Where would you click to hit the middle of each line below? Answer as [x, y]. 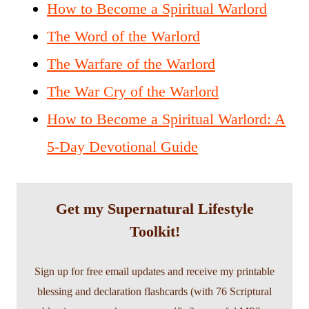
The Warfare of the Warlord [131, 63]
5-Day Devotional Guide [122, 146]
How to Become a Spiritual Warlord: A [166, 119]
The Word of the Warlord [123, 36]
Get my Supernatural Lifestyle [154, 208]
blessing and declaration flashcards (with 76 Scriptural [154, 291]
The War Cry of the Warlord [133, 91]
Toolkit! [154, 231]
